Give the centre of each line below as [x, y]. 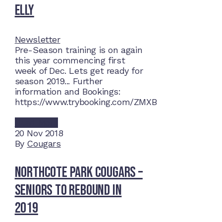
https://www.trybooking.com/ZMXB [86, 102]
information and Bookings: [69, 92]
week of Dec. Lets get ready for [79, 71]
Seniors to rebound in [68, 191]
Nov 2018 [45, 133]
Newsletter [37, 40]
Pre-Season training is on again [79, 50]
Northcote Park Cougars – [79, 173]
